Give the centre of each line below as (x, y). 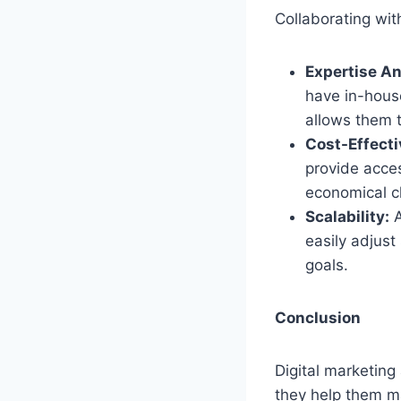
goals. (327, 264)
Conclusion (318, 317)
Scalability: (347, 216)
